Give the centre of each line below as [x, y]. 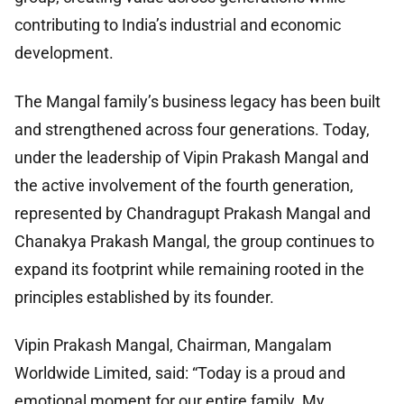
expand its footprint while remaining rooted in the [189, 269]
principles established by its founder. [144, 297]
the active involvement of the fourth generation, [184, 185]
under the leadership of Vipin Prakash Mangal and [192, 157]
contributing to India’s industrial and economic [178, 25]
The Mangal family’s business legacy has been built [197, 101]
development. [64, 53]
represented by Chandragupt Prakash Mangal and [193, 213]
